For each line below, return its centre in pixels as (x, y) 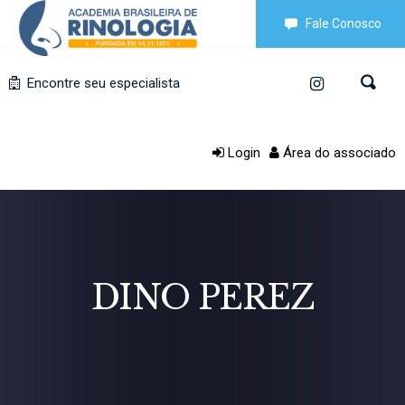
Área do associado (338, 152)
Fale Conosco (344, 24)
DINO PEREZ (202, 298)
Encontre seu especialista (102, 83)
